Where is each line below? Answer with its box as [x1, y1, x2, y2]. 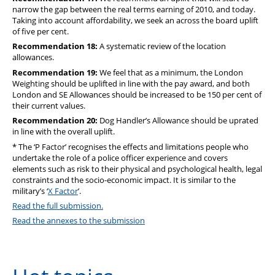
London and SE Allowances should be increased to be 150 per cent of [12, 88, 261, 100]
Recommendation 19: [12, 66, 98, 78]
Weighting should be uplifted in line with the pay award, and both [12, 77, 250, 89]
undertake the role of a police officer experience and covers [12, 152, 228, 163]
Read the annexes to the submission [12, 215, 145, 227]
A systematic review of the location [99, 41, 226, 52]
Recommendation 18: [12, 41, 99, 52]
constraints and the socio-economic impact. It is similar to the [12, 174, 236, 185]
